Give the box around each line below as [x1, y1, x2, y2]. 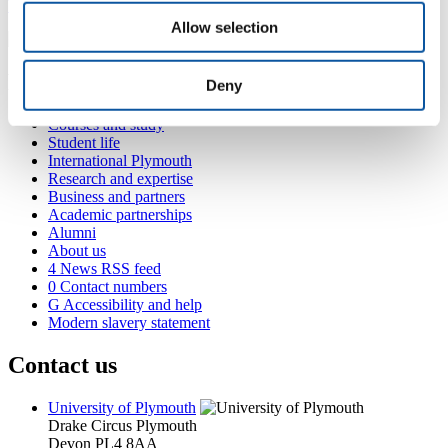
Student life [48, 133, 120, 151]
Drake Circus [48, 416, 132, 434]
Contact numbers [56, 277, 167, 295]
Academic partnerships [48, 205, 192, 223]
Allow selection [170, 18, 278, 36]
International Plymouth [48, 151, 192, 169]
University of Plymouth [48, 398, 196, 416]
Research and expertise [48, 169, 193, 187]
